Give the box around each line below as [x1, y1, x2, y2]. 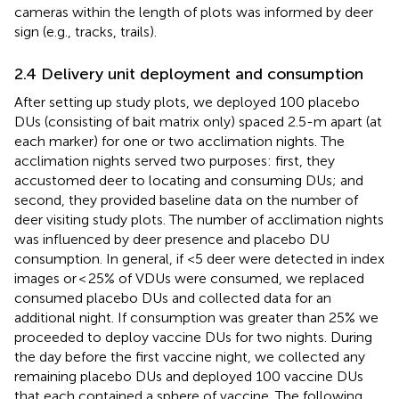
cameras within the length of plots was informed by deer [14, 3, 373, 20]
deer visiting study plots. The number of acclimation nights [14, 210, 384, 228]
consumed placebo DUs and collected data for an [14, 289, 331, 306]
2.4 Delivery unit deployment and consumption [14, 63, 363, 84]
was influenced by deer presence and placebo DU [14, 230, 330, 248]
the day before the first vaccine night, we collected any [14, 347, 365, 365]
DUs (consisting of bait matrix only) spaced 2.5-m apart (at [14, 112, 382, 130]
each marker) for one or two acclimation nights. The [14, 132, 345, 150]
